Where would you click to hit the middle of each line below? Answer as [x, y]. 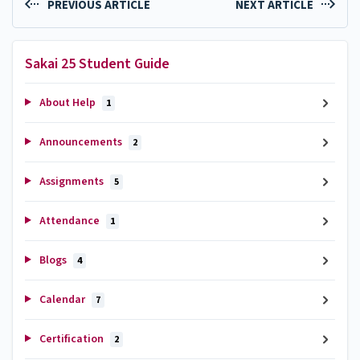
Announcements [80, 142]
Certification [71, 339]
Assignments [71, 181]
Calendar [62, 299]
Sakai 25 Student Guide [97, 63]
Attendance [69, 221]
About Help [67, 102]
